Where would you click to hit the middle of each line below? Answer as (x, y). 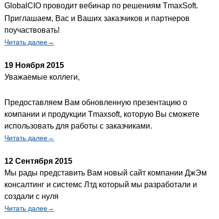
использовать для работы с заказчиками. (78, 126)
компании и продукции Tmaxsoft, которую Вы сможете (102, 114)
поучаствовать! (32, 30)
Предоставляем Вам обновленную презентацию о (96, 102)
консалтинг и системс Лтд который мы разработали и (101, 184)
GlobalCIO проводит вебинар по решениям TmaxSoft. (101, 5)
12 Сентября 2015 (38, 161)
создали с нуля (32, 196)
